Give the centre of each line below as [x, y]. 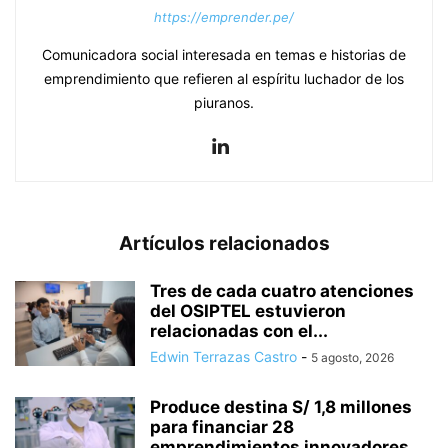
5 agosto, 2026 [352, 358]
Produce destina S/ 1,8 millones [281, 407]
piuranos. [224, 103]
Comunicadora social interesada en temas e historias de [224, 55]
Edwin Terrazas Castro [223, 357]
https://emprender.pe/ [224, 17]
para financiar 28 [222, 427]
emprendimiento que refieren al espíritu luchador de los [224, 79]
